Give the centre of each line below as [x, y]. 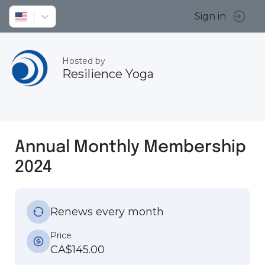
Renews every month [107, 211]
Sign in [210, 16]
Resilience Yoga [108, 74]
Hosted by [84, 61]
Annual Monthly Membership [130, 146]
